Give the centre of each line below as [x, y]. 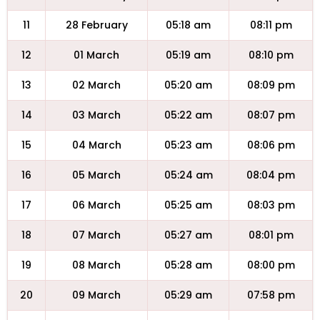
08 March [96, 265]
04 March [96, 145]
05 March [96, 175]
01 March [96, 55]
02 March [96, 85]
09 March [96, 295]
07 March [96, 235]
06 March [96, 205]
